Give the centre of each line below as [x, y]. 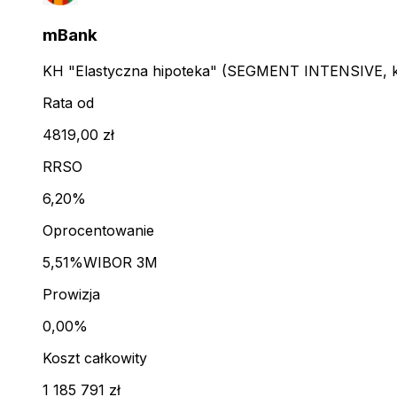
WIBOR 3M [121, 263]
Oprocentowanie [98, 231]
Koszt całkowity [95, 358]
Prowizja [71, 295]
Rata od [68, 103]
